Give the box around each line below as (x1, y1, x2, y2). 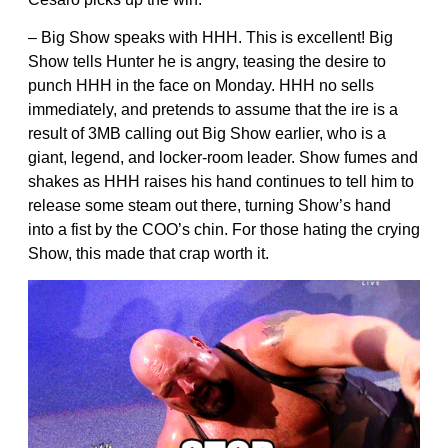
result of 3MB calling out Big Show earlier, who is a (28, 125, 386, 143)
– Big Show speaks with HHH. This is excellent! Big (28, 29, 393, 47)
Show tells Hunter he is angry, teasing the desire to (28, 53, 386, 71)
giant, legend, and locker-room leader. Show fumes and (28, 149, 418, 167)
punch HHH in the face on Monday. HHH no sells (28, 77, 374, 95)
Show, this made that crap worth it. (28, 245, 269, 263)
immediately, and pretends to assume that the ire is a (28, 101, 398, 119)
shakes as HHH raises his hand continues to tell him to (28, 173, 414, 191)
